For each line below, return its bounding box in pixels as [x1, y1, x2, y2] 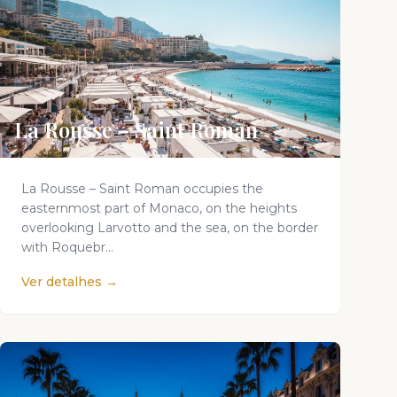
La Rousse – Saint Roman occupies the [21, 181, 263, 197]
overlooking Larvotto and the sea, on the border [21, 220, 318, 236]
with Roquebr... [21, 239, 113, 255]
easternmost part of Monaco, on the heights [21, 200, 297, 216]
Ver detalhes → [21, 274, 118, 290]
